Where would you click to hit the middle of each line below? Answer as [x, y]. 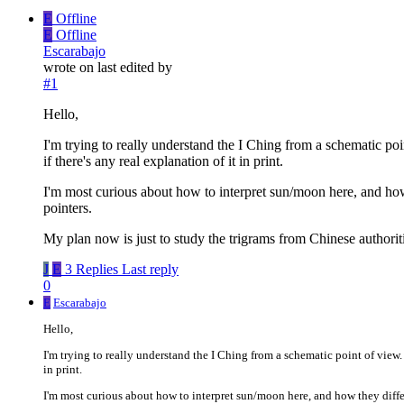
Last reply [150, 269]
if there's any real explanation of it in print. [163, 161]
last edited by [135, 67]
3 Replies [92, 269]
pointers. [68, 207]
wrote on [70, 67]
